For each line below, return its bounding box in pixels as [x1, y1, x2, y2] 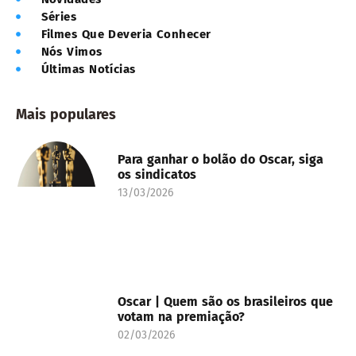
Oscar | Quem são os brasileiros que [118, 294, 333, 310]
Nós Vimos [41, 44, 103, 59]
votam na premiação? [118, 309, 245, 325]
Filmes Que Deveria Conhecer [41, 26, 211, 41]
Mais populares [16, 105, 116, 123]
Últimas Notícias [41, 61, 136, 76]
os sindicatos [118, 166, 196, 182]
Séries [41, 9, 77, 24]
